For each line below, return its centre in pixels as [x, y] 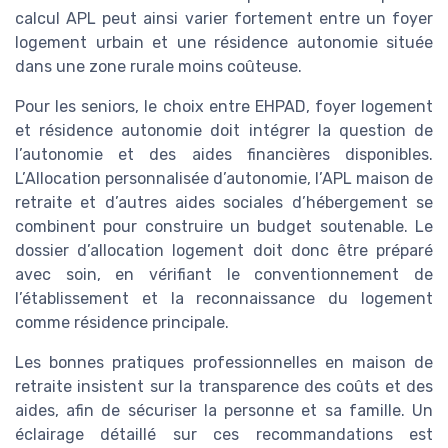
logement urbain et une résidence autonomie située [224, 43]
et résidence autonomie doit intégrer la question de [224, 131]
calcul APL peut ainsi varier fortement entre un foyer [224, 19]
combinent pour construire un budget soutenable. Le [224, 227]
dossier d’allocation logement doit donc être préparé [224, 251]
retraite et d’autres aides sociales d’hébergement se [224, 203]
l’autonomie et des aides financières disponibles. [224, 155]
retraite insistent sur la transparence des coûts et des [224, 387]
